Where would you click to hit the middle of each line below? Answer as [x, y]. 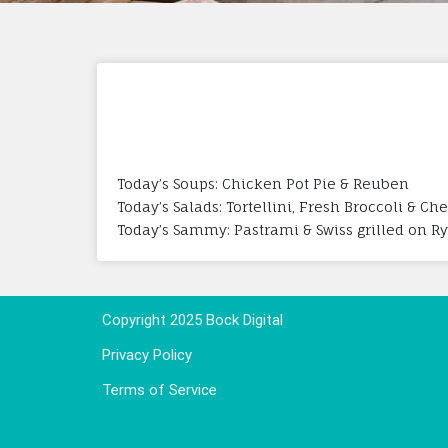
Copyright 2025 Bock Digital [192, 319]
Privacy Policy [147, 354]
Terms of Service [159, 389]
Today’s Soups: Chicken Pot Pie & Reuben [263, 183]
